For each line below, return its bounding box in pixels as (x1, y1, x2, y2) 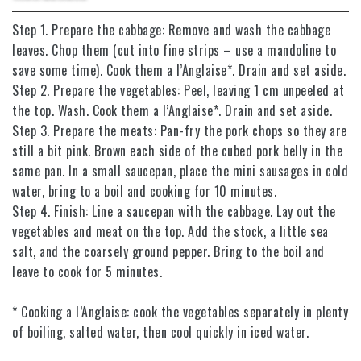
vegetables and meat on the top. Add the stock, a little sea (12, 222, 329, 242)
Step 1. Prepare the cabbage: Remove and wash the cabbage (12, 20, 330, 40)
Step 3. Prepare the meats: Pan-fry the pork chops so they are (12, 121, 347, 141)
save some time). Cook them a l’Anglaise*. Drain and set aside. (12, 60, 346, 81)
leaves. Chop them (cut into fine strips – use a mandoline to (12, 40, 336, 60)
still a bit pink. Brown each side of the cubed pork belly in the (12, 141, 342, 161)
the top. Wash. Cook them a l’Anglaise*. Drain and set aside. (12, 101, 332, 121)
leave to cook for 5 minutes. (12, 262, 162, 282)
